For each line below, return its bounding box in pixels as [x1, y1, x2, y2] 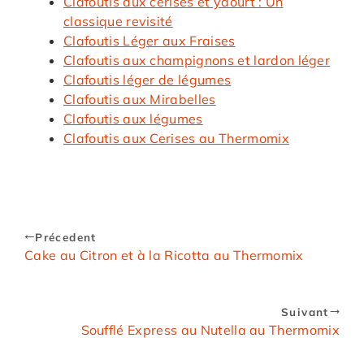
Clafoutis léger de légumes [63, 71, 232, 88]
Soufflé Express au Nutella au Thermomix [80, 321, 340, 338]
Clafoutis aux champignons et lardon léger [63, 51, 331, 68]
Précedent [35, 229, 97, 244]
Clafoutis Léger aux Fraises [63, 32, 236, 49]
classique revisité [63, 12, 173, 29]
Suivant [281, 304, 329, 318]
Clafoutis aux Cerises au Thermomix [63, 129, 289, 146]
